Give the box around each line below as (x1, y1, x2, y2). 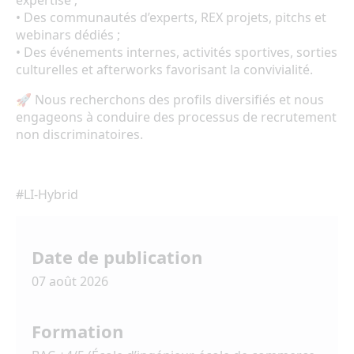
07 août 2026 (32, 273, 108, 290)
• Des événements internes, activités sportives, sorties (16, 43, 337, 61)
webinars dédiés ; (16, 26, 120, 43)
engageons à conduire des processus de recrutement (16, 108, 337, 126)
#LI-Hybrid (16, 186, 78, 203)
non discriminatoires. (16, 126, 143, 143)
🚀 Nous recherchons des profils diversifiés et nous (16, 91, 324, 108)
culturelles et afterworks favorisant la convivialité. (16, 61, 313, 78)
